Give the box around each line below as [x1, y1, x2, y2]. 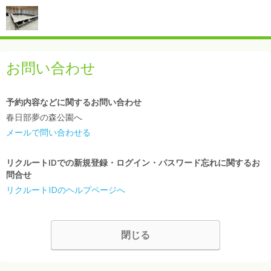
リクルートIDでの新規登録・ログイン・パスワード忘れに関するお [6, 157, 260, 168]
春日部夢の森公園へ [6, 111, 82, 123]
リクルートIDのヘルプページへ [6, 184, 125, 195]
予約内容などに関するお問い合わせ [6, 96, 142, 108]
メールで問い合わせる [6, 126, 91, 138]
